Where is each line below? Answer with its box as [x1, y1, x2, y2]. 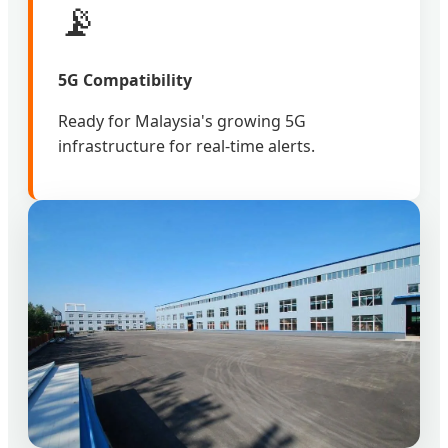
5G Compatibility [58, 69, 192, 92]
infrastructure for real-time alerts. [58, 135, 315, 158]
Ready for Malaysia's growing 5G [58, 110, 306, 133]
